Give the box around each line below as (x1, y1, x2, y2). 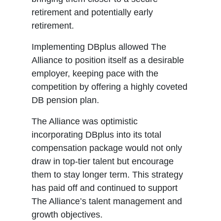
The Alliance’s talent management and (32, 196, 183, 206)
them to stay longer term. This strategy (32, 169, 184, 180)
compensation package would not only (32, 143, 183, 153)
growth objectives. (32, 209, 103, 220)
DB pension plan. (32, 95, 100, 105)
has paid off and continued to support (32, 183, 178, 193)
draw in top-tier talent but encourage (32, 156, 174, 166)
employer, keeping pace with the (32, 68, 159, 78)
